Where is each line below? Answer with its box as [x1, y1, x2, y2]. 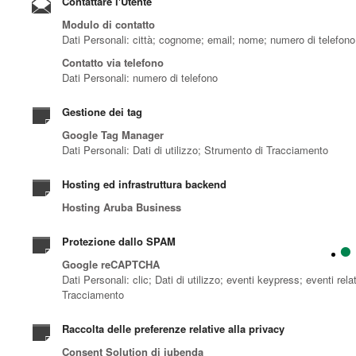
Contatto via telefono [62, 54, 164, 70]
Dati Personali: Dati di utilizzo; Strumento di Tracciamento [62, 141, 328, 157]
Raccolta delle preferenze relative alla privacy [62, 320, 284, 336]
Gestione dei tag [62, 103, 142, 119]
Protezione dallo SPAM [62, 233, 176, 249]
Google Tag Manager [62, 126, 164, 142]
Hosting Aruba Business [62, 199, 181, 215]
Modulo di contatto [62, 16, 155, 32]
